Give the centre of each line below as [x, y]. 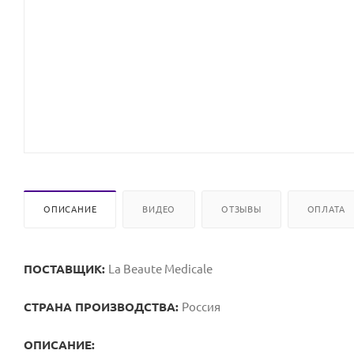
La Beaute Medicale [160, 269]
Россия [202, 307]
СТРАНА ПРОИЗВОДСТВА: [103, 307]
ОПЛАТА [326, 209]
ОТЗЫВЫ [241, 209]
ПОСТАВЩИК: [66, 269]
